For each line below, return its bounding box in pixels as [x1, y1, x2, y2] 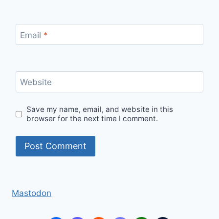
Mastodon [12, 188, 51, 198]
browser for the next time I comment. [26, 114, 158, 124]
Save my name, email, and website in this [26, 105, 174, 114]
